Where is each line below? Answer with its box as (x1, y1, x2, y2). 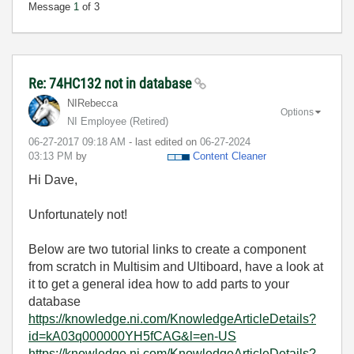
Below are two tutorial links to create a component (28, 243, 306, 256)
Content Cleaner (193, 150, 266, 162)
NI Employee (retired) (67, 115, 168, 127)
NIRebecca (67, 97, 118, 109)
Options (281, 106, 314, 118)
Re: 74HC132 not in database (28, 75, 194, 92)
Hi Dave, (28, 173, 77, 186)
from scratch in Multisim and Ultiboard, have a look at (28, 260, 323, 273)
